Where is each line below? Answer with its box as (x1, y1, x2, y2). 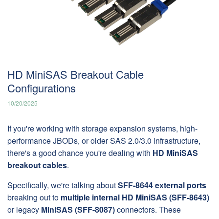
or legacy (7, 204, 41, 216)
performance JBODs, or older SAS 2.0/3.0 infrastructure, (7, 135, 200, 147)
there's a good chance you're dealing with (7, 147, 153, 159)
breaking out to (7, 192, 61, 203)
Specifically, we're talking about (7, 179, 118, 191)
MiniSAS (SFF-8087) (41, 204, 115, 216)
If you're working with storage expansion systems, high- (7, 123, 197, 134)
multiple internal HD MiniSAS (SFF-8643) (61, 192, 209, 203)
